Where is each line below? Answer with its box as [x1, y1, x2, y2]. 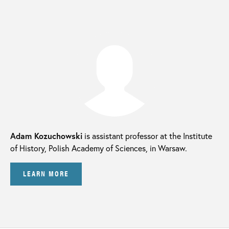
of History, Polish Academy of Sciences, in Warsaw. [10, 142, 187, 153]
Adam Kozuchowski [10, 130, 82, 141]
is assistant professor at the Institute [82, 130, 212, 141]
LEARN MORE [23, 168, 69, 179]
